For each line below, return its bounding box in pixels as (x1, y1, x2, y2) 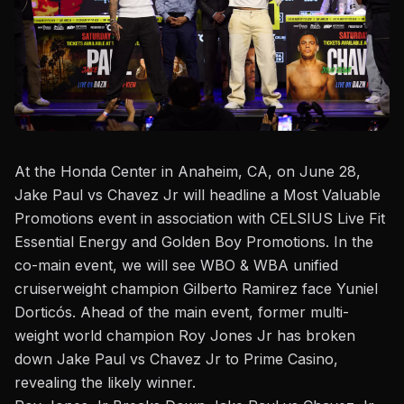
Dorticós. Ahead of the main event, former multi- (14, 303, 349, 322)
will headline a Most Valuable (179, 186, 381, 205)
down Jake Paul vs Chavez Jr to (14, 350, 243, 369)
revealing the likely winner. (14, 373, 196, 392)
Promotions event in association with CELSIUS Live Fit (14, 209, 385, 228)
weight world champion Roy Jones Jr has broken (14, 326, 355, 345)
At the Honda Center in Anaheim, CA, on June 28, (14, 162, 361, 181)
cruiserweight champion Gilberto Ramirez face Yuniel (14, 280, 378, 298)
